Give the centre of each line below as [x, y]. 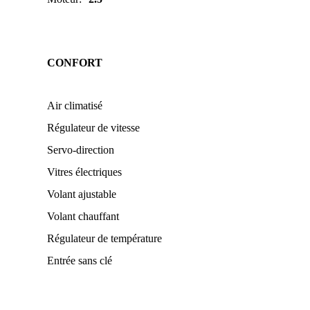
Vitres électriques [84, 172]
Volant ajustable [82, 194]
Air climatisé [75, 106]
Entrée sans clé [80, 261]
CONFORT [75, 63]
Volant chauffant [83, 216]
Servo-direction [81, 150]
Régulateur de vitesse [93, 128]
